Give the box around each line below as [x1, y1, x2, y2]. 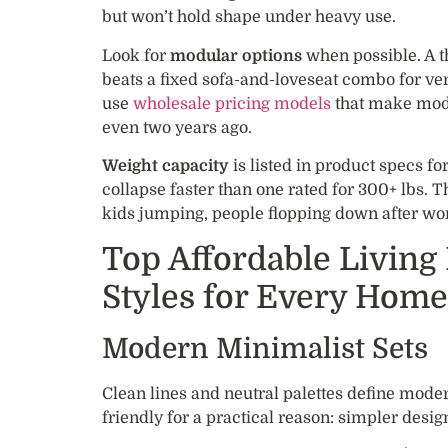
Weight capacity [102, 157, 229, 176]
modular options [170, 46, 302, 65]
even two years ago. [102, 118, 252, 137]
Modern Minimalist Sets [102, 332, 428, 365]
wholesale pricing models [133, 94, 331, 113]
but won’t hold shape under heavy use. [102, 8, 396, 27]
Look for [102, 46, 170, 65]
